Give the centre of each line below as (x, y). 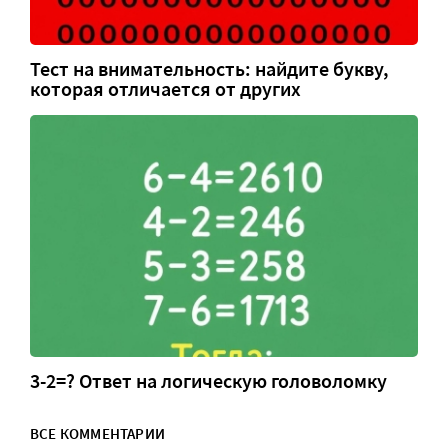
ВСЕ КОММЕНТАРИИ (97, 434)
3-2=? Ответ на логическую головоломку (208, 381)
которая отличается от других (165, 88)
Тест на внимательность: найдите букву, (209, 68)
